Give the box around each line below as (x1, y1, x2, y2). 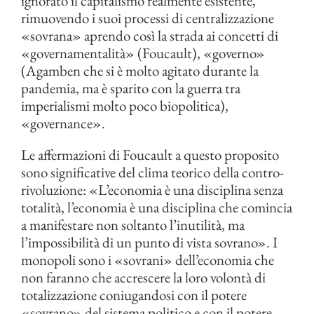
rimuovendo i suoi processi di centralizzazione (21, 8, 274, 27)
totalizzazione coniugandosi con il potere (21, 285, 247, 304)
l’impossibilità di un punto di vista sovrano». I (21, 233, 278, 252)
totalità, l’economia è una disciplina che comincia (21, 198, 292, 217)
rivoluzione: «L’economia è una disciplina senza (21, 180, 283, 199)
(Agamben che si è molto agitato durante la (21, 61, 259, 80)
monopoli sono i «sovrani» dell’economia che (21, 250, 274, 269)
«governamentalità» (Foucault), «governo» (21, 43, 265, 62)
